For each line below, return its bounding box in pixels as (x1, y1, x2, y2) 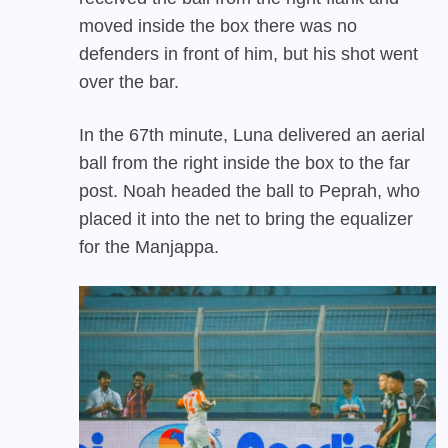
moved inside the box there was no (79, 15, 357, 36)
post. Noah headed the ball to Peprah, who (79, 180, 420, 201)
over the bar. (79, 71, 179, 92)
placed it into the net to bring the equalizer (79, 208, 413, 229)
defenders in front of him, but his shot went (79, 43, 418, 64)
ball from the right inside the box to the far (79, 152, 410, 173)
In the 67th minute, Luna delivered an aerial (79, 124, 425, 145)
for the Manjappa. (79, 236, 219, 257)
